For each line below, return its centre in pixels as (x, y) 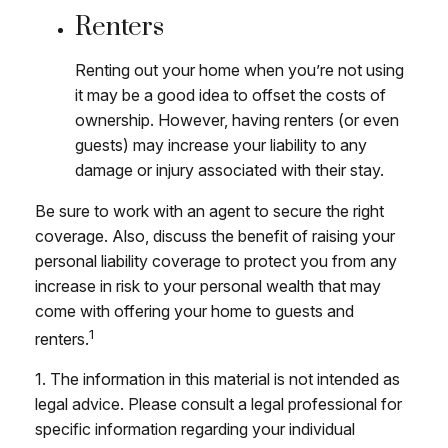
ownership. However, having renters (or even (237, 120)
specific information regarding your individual (195, 429)
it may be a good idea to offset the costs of (230, 95)
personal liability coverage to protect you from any (216, 261)
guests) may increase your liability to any (221, 145)
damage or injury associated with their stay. (229, 170)
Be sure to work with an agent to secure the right (209, 211)
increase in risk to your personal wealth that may (208, 286)
